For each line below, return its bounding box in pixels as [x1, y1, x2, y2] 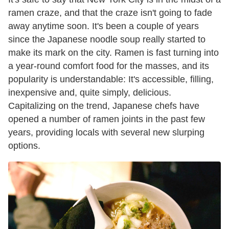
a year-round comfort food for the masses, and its [8, 60, 209, 71]
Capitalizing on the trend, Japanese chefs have [8, 100, 199, 111]
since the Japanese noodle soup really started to [8, 34, 205, 44]
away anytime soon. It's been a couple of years [8, 20, 199, 31]
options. [8, 140, 40, 151]
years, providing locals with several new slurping [8, 127, 204, 138]
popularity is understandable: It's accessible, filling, [8, 74, 214, 84]
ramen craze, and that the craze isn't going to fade [8, 7, 212, 18]
